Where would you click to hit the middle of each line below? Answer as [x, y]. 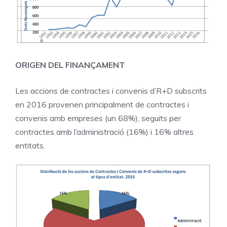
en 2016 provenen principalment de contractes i [102, 104]
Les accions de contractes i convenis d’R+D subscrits [111, 90]
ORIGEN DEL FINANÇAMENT [70, 65]
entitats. [30, 145]
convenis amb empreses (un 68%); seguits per [98, 118]
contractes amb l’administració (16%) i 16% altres [104, 131]
